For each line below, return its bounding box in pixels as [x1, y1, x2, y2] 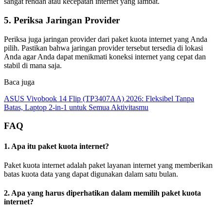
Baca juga [4, 77, 35, 86]
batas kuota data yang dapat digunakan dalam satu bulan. [4, 170, 178, 179]
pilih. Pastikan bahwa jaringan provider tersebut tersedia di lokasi [4, 43, 203, 52]
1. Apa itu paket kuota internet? [4, 142, 109, 150]
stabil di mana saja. [4, 61, 62, 70]
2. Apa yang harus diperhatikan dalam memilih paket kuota [4, 189, 201, 198]
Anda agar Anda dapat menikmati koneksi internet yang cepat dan [4, 52, 206, 61]
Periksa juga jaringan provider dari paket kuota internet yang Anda [4, 35, 207, 43]
